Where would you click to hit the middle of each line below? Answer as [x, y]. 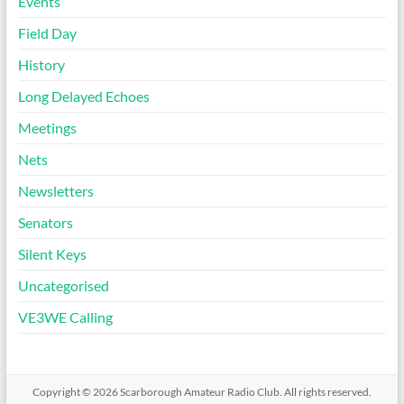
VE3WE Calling [65, 317]
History [41, 65]
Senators [45, 223]
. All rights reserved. [325, 392]
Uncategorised [63, 286]
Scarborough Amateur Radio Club [199, 392]
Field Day [47, 33]
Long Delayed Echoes [83, 96]
